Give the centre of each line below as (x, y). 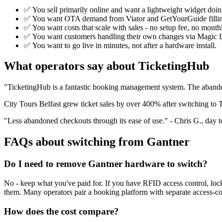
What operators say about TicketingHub (107, 66)
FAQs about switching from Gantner (97, 142)
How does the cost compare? (61, 211)
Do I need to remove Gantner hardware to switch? (106, 164)
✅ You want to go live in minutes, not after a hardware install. (120, 45)
